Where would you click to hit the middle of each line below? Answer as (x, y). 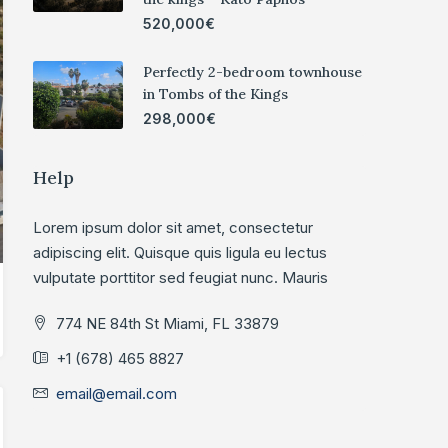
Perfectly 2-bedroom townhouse (252, 72)
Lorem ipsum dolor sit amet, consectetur (173, 228)
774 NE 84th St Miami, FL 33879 (165, 324)
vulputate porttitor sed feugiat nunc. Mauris (180, 278)
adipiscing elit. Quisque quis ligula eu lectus (180, 253)
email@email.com (116, 394)
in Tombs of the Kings (215, 94)
